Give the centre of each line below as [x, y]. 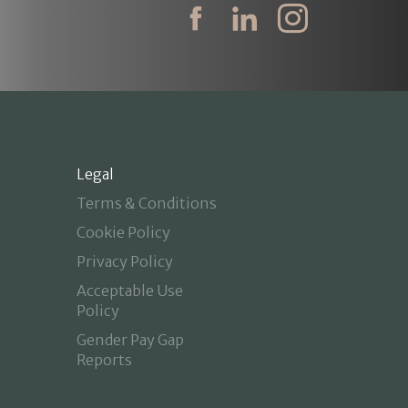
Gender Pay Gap [130, 340]
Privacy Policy [124, 261]
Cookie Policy [123, 232]
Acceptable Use [129, 291]
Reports [104, 360]
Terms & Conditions [146, 203]
